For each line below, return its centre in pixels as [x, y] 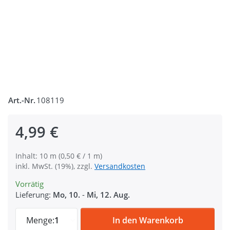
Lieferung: [33, 195]
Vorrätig [30, 184]
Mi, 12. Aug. [108, 195]
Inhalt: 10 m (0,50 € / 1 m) [59, 156]
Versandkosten [120, 166]
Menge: [40, 221]
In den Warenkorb [148, 221]
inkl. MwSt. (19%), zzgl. [55, 166]
